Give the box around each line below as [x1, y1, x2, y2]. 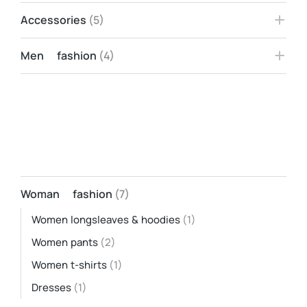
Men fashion [21, 48, 97, 63]
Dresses [32, 280, 71, 295]
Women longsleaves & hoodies [32, 212, 180, 227]
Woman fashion [21, 186, 112, 201]
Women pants [32, 235, 98, 249]
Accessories [21, 12, 86, 27]
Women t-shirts [32, 258, 107, 272]
